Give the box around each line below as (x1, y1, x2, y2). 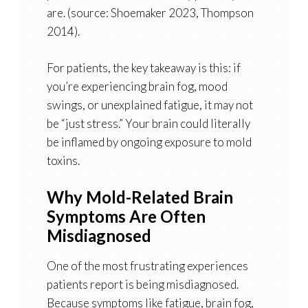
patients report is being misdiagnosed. (46, 277, 239, 292)
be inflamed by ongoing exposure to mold (46, 135, 252, 150)
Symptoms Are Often (46, 206, 206, 227)
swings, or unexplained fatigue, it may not (46, 98, 253, 113)
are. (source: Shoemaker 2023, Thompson (46, 5, 254, 21)
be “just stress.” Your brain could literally (46, 116, 250, 131)
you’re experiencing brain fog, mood (46, 79, 228, 94)
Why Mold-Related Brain (46, 187, 233, 208)
